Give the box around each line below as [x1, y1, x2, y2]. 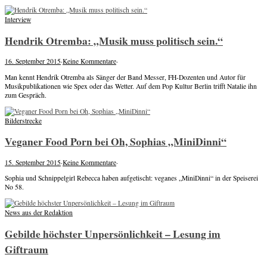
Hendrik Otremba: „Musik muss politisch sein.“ [5, 32, 223, 48]
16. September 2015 [5, 57, 61, 66]
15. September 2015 [5, 157, 61, 167]
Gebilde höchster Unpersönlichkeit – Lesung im [5, 225, 221, 241]
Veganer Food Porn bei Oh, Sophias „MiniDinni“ [5, 133, 226, 150]
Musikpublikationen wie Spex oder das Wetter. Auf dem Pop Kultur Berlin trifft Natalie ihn [5, 81, 257, 91]
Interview [5, 15, 31, 24]
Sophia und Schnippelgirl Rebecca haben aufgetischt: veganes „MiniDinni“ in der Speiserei [5, 173, 258, 183]
